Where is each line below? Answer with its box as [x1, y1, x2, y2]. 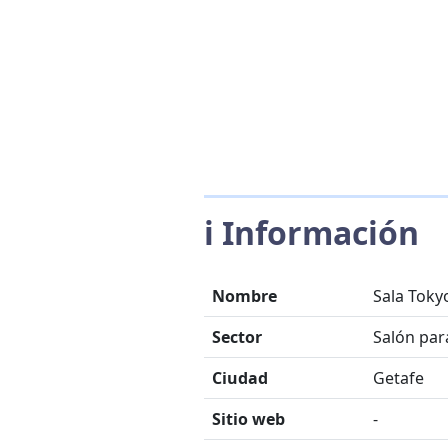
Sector [212, 326, 262, 348]
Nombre [212, 285, 277, 307]
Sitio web [212, 408, 285, 430]
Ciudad [212, 367, 268, 389]
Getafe [373, 367, 424, 389]
